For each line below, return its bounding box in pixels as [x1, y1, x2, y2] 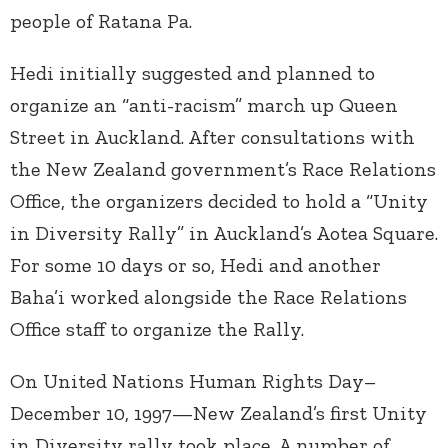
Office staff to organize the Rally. [10, 317, 304, 342]
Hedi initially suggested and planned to [10, 61, 375, 86]
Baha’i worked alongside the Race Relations [10, 285, 407, 310]
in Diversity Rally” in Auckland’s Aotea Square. [10, 221, 438, 246]
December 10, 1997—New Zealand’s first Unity [10, 401, 427, 426]
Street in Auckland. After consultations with [10, 125, 415, 150]
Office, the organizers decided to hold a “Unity [10, 189, 428, 214]
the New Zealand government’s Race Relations [10, 157, 436, 182]
